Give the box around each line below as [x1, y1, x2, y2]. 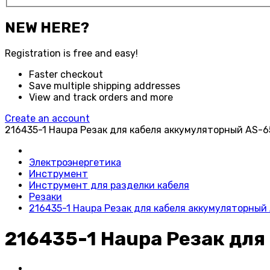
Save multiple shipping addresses [29, 80, 180, 92]
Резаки [29, 191, 62, 203]
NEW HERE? [5, 19, 89, 36]
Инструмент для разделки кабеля [29, 180, 189, 192]
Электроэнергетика [29, 157, 121, 169]
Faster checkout [29, 69, 103, 81]
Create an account [5, 113, 90, 125]
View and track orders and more [29, 92, 173, 104]
